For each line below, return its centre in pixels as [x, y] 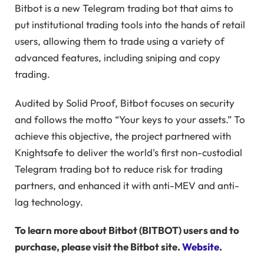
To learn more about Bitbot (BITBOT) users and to [127, 230]
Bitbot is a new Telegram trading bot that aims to [124, 8]
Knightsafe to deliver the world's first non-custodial [128, 152]
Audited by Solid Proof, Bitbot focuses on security [125, 103]
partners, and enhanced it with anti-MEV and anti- [127, 185]
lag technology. [49, 202]
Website [201, 247]
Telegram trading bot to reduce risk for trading [119, 169]
